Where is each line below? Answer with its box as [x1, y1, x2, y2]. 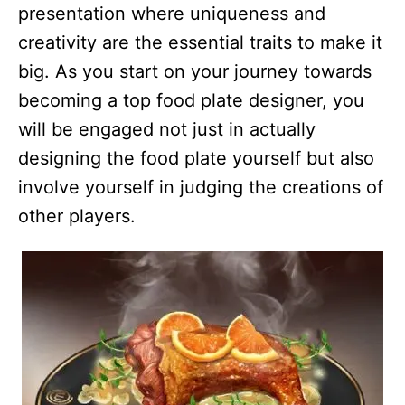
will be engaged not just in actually [18, 118, 316, 140]
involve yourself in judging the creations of [18, 176, 383, 198]
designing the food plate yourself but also [18, 147, 374, 169]
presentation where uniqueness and [18, 3, 325, 24]
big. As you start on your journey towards [18, 61, 372, 82]
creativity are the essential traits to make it [18, 32, 382, 53]
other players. [18, 205, 136, 227]
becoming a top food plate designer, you [18, 89, 364, 111]
